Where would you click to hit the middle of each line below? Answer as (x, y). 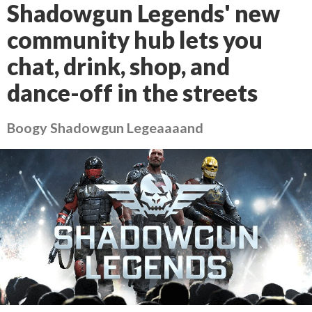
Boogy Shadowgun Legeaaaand (105, 127)
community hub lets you (135, 40)
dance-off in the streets (132, 93)
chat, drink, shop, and (118, 66)
